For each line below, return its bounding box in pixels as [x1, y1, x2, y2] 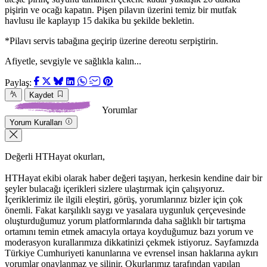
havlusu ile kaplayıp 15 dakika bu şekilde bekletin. [5, 15, 194, 26]
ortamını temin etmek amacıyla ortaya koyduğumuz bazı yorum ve [5, 226, 253, 237]
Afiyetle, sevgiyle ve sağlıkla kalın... [5, 56, 141, 67]
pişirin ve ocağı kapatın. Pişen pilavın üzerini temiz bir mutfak [5, 5, 237, 15]
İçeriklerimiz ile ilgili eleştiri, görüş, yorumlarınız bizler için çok [5, 194, 243, 205]
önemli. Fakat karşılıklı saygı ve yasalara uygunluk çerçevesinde [5, 205, 246, 216]
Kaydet [29, 91, 54, 100]
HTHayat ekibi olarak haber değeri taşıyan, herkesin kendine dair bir [5, 173, 262, 184]
